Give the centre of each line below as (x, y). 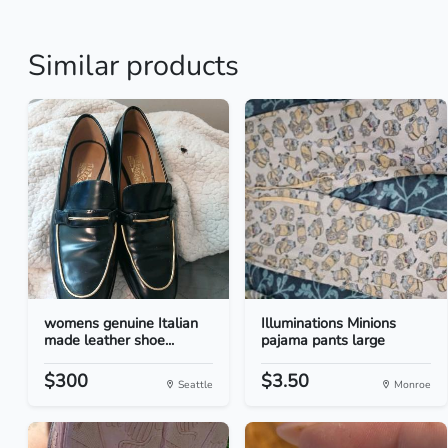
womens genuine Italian (121, 323)
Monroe (410, 384)
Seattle (194, 384)
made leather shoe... (109, 340)
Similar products (133, 65)
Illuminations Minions (329, 323)
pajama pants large (323, 340)
